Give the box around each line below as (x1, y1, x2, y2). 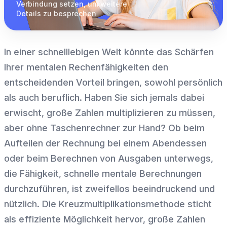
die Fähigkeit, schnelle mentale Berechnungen (4, 168, 202, 179)
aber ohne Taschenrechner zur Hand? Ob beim (4, 123, 205, 134)
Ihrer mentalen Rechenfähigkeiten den (4, 62, 168, 73)
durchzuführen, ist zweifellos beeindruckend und (4, 183, 215, 195)
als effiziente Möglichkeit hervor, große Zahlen (4, 214, 205, 225)
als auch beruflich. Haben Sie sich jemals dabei (4, 92, 204, 103)
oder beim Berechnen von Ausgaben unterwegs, (4, 153, 213, 164)
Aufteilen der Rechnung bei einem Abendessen (4, 138, 207, 149)
